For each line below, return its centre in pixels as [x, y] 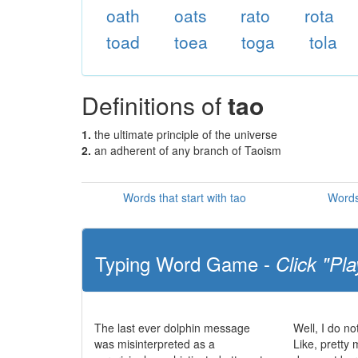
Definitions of [155, 105]
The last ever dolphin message [172, 328]
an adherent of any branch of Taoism [188, 150]
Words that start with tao [184, 197]
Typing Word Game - [185, 263]
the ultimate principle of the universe [186, 134]
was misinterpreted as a [155, 344]
